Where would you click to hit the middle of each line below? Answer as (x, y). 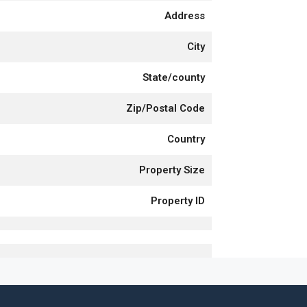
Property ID (178, 200)
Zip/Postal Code (165, 108)
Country (186, 139)
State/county (174, 77)
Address (185, 15)
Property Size (172, 170)
